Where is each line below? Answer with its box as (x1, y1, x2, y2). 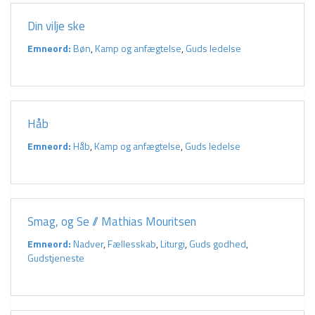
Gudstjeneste (27, 250, 84, 265)
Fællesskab (108, 236, 156, 251)
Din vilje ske (27, 17, 85, 35)
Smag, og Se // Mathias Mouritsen (27, 212, 196, 231)
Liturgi (160, 236, 185, 251)
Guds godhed (189, 236, 246, 251)
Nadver (73, 236, 103, 251)
